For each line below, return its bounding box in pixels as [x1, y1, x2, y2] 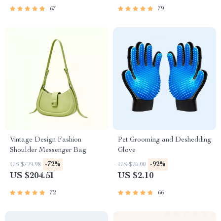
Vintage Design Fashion [10, 137, 81, 144]
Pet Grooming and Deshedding [118, 137, 211, 144]
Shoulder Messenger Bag [10, 147, 86, 154]
